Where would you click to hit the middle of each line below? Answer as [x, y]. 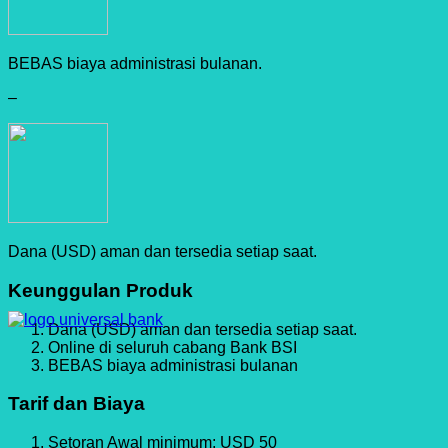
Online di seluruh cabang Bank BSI [172, 347]
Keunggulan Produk [100, 290]
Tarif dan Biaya [76, 404]
